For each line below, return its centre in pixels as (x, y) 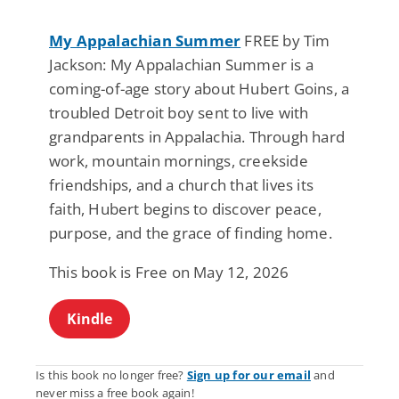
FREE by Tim (285, 41)
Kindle (90, 319)
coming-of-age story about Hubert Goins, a (199, 89)
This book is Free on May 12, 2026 (169, 273)
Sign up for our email (249, 375)
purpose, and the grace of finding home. (191, 233)
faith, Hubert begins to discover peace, (185, 209)
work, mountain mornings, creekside (179, 161)
